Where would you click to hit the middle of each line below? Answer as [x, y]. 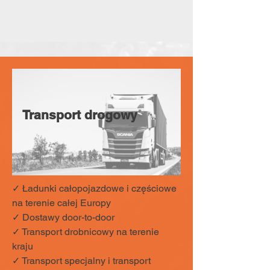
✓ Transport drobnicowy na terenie [86, 232]
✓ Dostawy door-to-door [63, 217]
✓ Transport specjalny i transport [81, 261]
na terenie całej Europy [61, 203]
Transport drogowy [80, 115]
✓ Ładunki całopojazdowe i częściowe [94, 188]
